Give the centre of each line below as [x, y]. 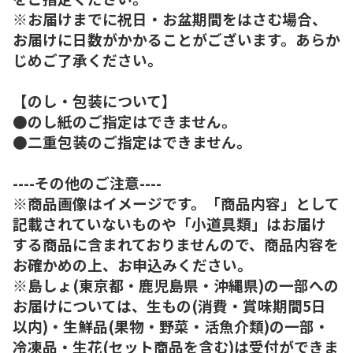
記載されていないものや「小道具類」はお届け [169, 223]
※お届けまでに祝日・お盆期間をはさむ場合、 [170, 18]
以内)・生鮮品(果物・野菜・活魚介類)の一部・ [171, 325]
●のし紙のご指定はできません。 [124, 121]
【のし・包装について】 [95, 100]
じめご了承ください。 [87, 59]
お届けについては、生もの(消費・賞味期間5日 [169, 305]
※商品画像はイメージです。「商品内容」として [176, 203]
